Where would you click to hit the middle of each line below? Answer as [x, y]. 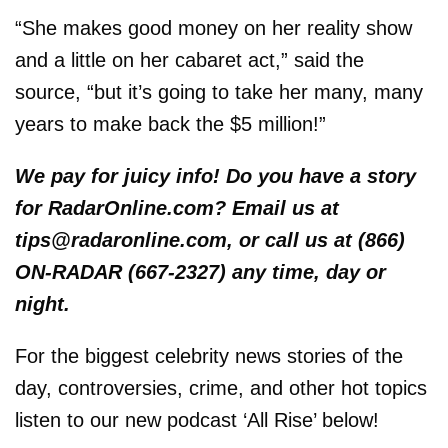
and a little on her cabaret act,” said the [189, 59]
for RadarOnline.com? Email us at [177, 207]
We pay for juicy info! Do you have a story [215, 175]
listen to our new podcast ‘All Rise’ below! [197, 419]
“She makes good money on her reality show [213, 27]
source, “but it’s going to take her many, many [219, 91]
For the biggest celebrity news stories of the [209, 355]
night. [42, 303]
